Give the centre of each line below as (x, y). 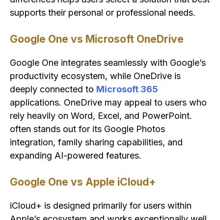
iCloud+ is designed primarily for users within (101, 206)
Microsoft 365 (127, 89)
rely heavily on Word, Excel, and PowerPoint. (101, 116)
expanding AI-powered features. (76, 156)
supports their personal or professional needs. (103, 13)
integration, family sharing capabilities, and (96, 142)
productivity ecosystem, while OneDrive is (95, 76)
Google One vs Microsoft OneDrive (97, 39)
